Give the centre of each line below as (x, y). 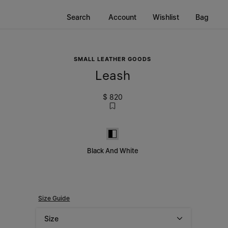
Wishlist (166, 17)
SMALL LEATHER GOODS (113, 59)
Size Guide (54, 198)
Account (122, 17)
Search (78, 17)
